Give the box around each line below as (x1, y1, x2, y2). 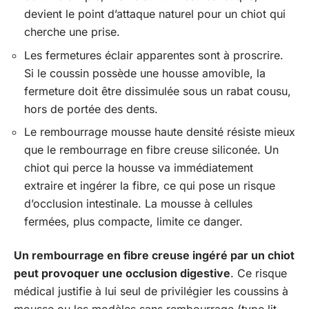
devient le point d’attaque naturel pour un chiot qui (24, 7, 286, 21)
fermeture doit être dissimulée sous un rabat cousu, (24, 83, 291, 98)
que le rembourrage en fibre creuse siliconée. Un (24, 143, 279, 157)
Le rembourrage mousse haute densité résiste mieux (24, 125, 295, 139)
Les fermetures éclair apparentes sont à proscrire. (24, 48, 283, 62)
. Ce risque (230, 266, 287, 280)
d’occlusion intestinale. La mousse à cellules (24, 197, 252, 211)
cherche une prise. (24, 25, 120, 39)
